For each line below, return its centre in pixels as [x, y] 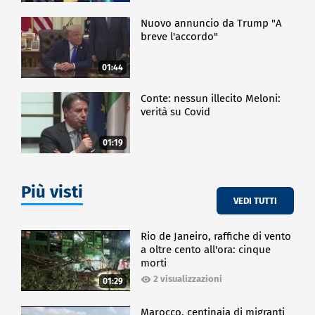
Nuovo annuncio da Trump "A [212, 23]
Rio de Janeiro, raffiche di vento [216, 237]
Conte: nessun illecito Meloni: [211, 99]
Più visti [52, 192]
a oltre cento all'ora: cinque [206, 250]
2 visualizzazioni [188, 279]
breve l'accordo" [180, 36]
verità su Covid [176, 112]
